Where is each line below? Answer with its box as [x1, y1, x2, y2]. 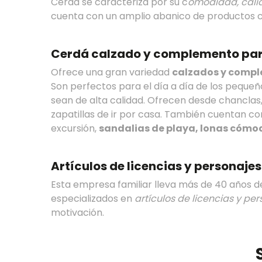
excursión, [51, 122, 99, 135]
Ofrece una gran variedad [51, 65, 172, 79]
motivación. [51, 206, 104, 219]
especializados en [51, 192, 135, 205]
